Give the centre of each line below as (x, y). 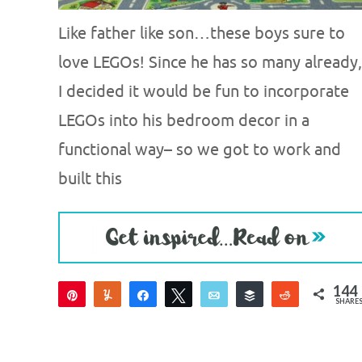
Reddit (320, 295)
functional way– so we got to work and (200, 150)
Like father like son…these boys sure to (202, 34)
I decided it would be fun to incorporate (204, 92)
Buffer (283, 295)
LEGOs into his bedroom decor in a (184, 121)
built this (90, 179)
